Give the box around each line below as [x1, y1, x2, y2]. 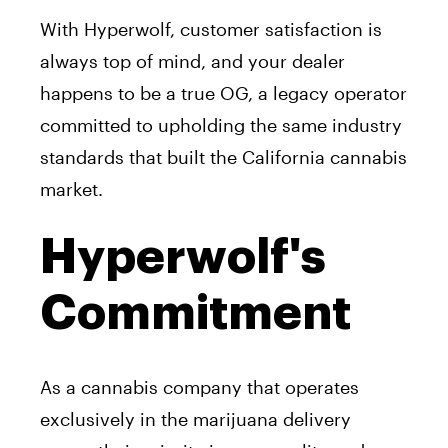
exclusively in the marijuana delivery [40, 408, 351, 431]
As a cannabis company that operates [40, 376, 359, 399]
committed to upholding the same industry [40, 114, 402, 137]
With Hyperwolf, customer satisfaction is [40, 18, 382, 41]
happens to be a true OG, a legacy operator [40, 82, 407, 105]
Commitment [40, 289, 351, 338]
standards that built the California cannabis [40, 146, 407, 169]
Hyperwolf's [40, 233, 326, 282]
